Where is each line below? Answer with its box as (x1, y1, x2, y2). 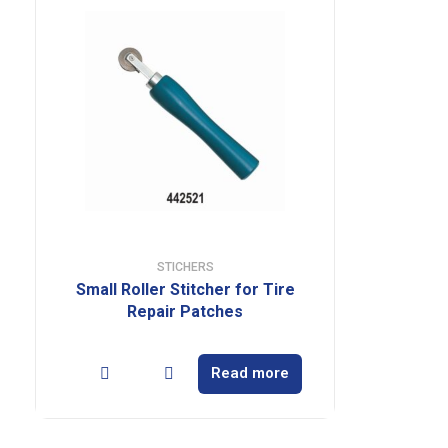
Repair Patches (127, 301, 243, 321)
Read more (211, 364, 290, 382)
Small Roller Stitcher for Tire (75, 279, 295, 299)
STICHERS (156, 259, 214, 274)
